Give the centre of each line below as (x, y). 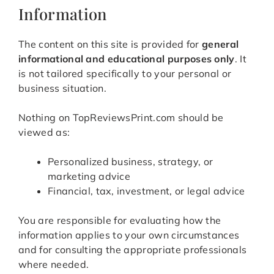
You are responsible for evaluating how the (120, 220)
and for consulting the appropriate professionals (133, 250)
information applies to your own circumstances (129, 235)
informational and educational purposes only (127, 59)
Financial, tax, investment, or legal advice (146, 191)
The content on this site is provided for (110, 44)
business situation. (63, 88)
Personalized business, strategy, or (131, 162)
